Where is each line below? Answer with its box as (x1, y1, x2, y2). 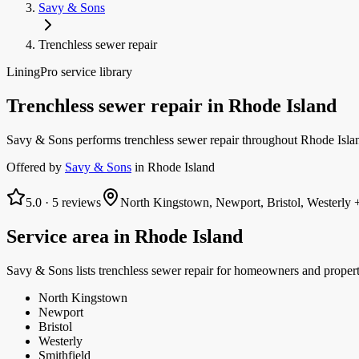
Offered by (6, 160, 62, 175)
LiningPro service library (6, 65, 132, 79)
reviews (58, 196, 101, 210)
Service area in (6, 226, 135, 248)
